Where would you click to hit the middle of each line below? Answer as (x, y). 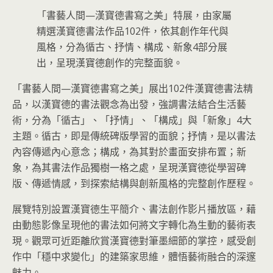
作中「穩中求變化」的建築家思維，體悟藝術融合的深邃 (134, 257)
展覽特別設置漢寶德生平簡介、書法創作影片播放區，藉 (134, 209)
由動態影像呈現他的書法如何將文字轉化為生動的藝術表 (134, 225)
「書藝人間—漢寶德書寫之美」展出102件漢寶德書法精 (133, 89)
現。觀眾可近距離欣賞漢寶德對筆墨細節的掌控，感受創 (134, 241)
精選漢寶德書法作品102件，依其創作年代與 (133, 31)
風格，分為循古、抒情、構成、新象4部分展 (132, 47)
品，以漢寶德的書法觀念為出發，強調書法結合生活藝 (129, 105)
